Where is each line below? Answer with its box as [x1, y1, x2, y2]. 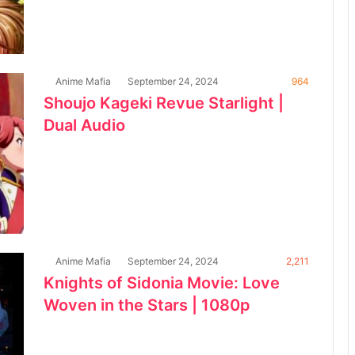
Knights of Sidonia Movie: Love [44, 273, 280, 292]
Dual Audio [44, 115, 125, 135]
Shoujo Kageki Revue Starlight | [44, 93, 284, 113]
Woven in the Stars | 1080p [44, 295, 250, 315]
